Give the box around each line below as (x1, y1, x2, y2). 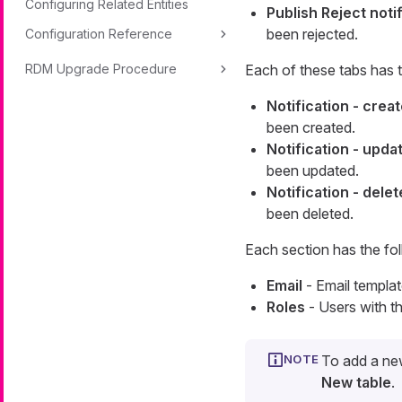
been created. (266, 118, 355, 137)
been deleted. (266, 205, 354, 223)
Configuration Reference (25, 26, 172, 41)
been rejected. (266, 25, 358, 44)
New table (320, 373, 391, 392)
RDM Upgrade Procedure (25, 61, 177, 76)
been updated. (266, 162, 359, 180)
